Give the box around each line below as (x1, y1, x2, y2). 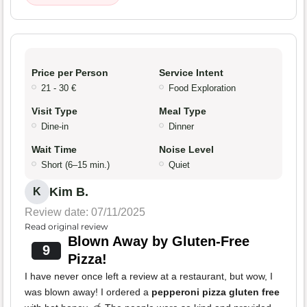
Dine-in (41, 121, 69, 132)
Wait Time (32, 144, 77, 156)
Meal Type (159, 106, 206, 117)
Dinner (169, 121, 194, 132)
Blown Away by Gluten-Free (67, 234, 249, 249)
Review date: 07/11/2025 (25, 206, 145, 219)
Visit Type (32, 106, 77, 117)
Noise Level (159, 144, 214, 156)
